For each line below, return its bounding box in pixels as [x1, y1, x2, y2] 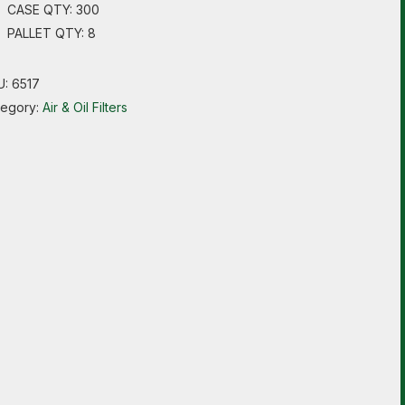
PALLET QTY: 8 [6, 25, 96, 41]
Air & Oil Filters [42, 99, 127, 115]
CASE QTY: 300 [6, 2, 99, 17]
